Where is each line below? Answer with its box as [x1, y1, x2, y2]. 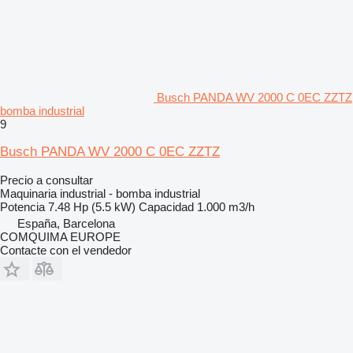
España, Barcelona [17, 216, 115, 230]
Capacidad [139, 199, 194, 214]
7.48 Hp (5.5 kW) [48, 199, 136, 214]
